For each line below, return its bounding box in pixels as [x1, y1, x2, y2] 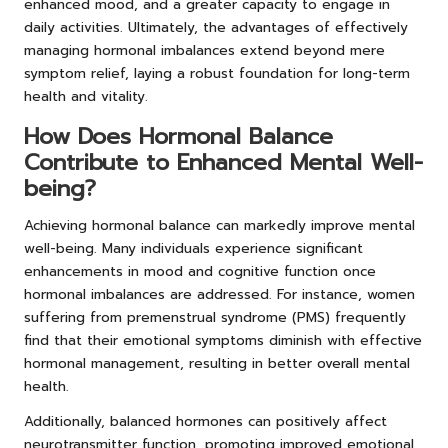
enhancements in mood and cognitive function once [24, 261, 376, 283]
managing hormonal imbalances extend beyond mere [24, 40, 385, 62]
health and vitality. [24, 86, 148, 108]
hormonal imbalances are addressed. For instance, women [24, 284, 415, 306]
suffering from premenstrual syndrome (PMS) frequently [24, 307, 406, 329]
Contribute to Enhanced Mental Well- [24, 146, 423, 180]
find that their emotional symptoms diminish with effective [24, 330, 422, 352]
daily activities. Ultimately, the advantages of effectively [24, 17, 408, 39]
